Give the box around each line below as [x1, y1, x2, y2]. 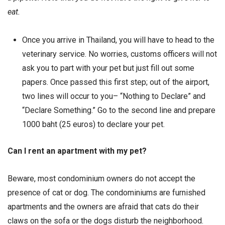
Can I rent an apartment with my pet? [8, 146, 147, 156]
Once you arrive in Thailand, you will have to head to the [22, 35, 214, 45]
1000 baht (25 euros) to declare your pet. [22, 119, 165, 129]
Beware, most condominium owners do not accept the [8, 174, 195, 184]
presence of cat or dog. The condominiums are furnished [8, 188, 205, 198]
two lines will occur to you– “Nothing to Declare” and [22, 91, 205, 101]
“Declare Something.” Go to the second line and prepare [22, 105, 215, 115]
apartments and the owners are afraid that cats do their [8, 202, 199, 212]
